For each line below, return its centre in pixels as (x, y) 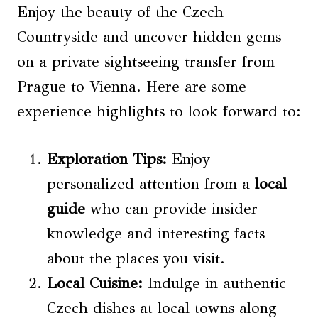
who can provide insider (171, 208)
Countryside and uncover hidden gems (149, 37)
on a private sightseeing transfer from (146, 61)
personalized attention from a (151, 183)
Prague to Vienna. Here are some (132, 86)
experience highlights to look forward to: (159, 111)
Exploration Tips (104, 159)
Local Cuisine (92, 283)
